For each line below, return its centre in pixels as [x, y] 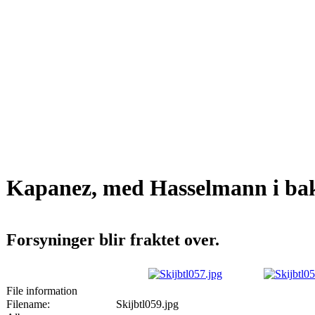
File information [42, 290]
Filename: [28, 304]
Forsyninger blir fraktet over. [113, 239]
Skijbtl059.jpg [147, 304]
